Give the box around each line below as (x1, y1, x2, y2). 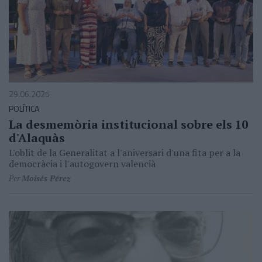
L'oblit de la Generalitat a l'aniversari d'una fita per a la (9, 146, 240, 159)
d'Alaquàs (9, 129, 65, 146)
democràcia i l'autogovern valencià (9, 157, 156, 170)
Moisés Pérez (22, 172, 71, 184)
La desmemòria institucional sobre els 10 (9, 116, 248, 132)
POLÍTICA (9, 102, 39, 115)
